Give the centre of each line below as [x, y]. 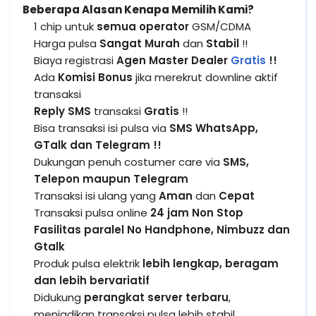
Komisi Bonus [95, 77]
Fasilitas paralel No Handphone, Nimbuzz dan [162, 230]
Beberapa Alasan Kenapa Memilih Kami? [138, 10]
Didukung [59, 297]
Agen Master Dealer [174, 60]
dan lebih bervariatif [92, 280]
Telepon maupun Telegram [111, 179]
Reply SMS [62, 111]
